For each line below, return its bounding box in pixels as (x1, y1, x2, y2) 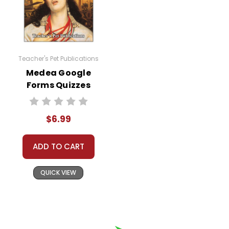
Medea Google (26, 67, 91, 79)
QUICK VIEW (40, 168, 77, 177)
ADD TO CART (32, 141, 84, 152)
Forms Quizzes (26, 79, 90, 91)
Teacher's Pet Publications (18, 54, 99, 63)
